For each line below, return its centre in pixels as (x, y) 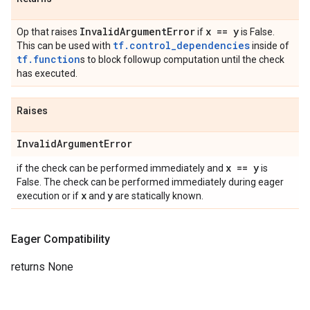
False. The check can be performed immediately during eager (150, 182)
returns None (42, 267)
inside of (270, 46)
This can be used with (65, 46)
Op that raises (48, 32)
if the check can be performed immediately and (121, 168)
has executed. (47, 73)
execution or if (49, 196)
